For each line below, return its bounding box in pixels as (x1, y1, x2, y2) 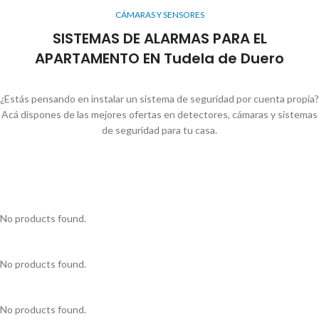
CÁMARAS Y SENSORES (115, 9, 204, 20)
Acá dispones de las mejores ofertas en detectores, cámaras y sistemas (1, 108, 318, 120)
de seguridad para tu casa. (102, 123, 217, 136)
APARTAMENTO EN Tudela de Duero (35, 48, 284, 68)
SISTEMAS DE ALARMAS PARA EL (52, 28, 267, 48)
